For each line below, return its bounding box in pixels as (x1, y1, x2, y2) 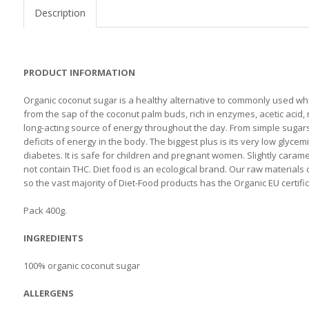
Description (34, 6, 86, 19)
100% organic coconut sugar (23, 259, 140, 272)
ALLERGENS (23, 287, 74, 299)
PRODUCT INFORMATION (23, 66, 135, 79)
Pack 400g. (23, 204, 67, 217)
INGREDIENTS (23, 232, 83, 244)
